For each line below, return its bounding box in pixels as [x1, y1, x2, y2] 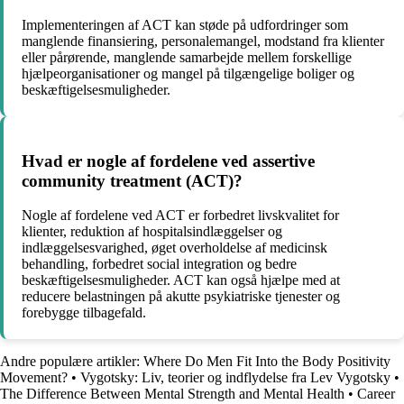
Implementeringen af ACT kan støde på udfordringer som [22, 16, 348, 32]
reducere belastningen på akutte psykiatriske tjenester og [22, 289, 340, 305]
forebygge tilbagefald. [22, 305, 146, 321]
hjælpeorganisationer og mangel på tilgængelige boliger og [22, 65, 354, 81]
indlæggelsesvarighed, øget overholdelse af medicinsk [22, 240, 327, 256]
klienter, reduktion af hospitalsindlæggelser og [22, 224, 282, 240]
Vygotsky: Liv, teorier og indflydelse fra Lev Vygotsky [80, 370, 390, 386]
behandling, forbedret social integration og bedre [22, 256, 297, 272]
